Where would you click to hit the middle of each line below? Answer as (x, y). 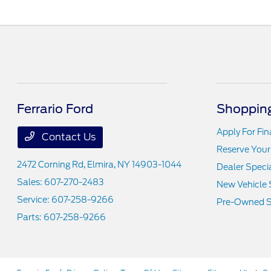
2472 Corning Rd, (52, 165)
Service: (34, 200)
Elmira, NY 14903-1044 (135, 165)
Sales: (31, 182)
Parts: (31, 217)
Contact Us (68, 137)
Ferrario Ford (55, 109)
